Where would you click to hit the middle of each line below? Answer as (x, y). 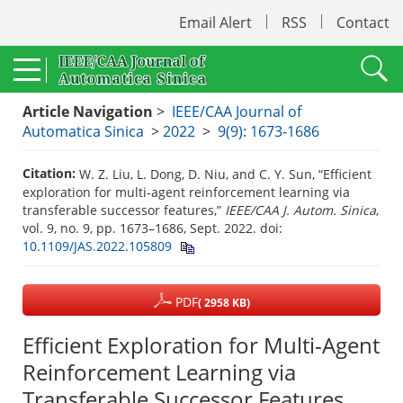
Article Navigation (88, 112)
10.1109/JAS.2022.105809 (97, 246)
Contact (363, 22)
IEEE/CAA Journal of (237, 112)
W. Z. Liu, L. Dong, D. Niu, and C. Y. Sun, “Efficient (225, 175)
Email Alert (215, 22)
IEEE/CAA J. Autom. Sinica (300, 210)
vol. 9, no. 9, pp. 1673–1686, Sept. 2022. (141, 228)
